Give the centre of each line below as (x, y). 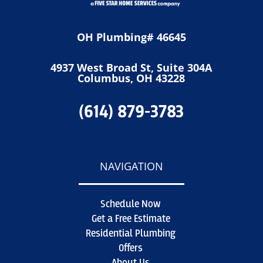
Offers (131, 248)
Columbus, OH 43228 (131, 78)
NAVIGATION (131, 166)
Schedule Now (131, 204)
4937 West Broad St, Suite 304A (131, 68)
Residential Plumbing (131, 234)
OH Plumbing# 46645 (131, 37)
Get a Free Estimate (131, 219)
